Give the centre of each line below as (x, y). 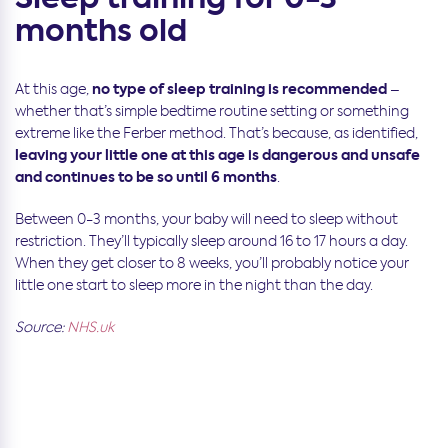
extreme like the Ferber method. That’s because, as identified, (216, 133)
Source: (41, 327)
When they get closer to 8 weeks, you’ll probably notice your (212, 263)
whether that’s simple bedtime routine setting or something (212, 111)
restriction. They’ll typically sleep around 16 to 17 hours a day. (211, 241)
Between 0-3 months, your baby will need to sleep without (206, 219)
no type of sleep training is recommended (239, 89)
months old (101, 31)
